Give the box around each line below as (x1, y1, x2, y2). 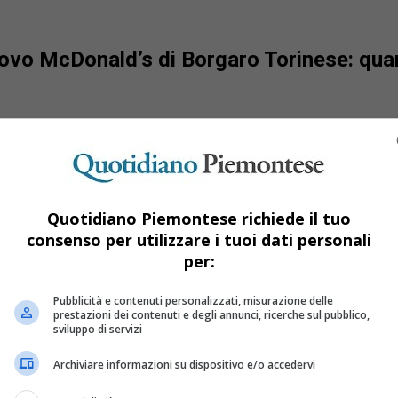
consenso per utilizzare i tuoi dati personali (27, 228, 371, 251)
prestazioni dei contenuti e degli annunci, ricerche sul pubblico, (53, 306, 370, 322)
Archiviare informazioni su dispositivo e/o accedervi (53, 357, 315, 372)
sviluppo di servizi (53, 321, 142, 337)
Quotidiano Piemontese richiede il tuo (47, 207, 351, 229)
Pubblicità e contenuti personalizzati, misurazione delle (53, 292, 333, 308)
